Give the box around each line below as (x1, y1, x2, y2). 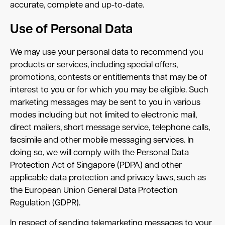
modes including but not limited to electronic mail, (10, 111, 197, 120)
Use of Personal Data (10, 23, 133, 37)
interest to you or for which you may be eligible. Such (10, 86, 208, 95)
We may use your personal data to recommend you (10, 48, 203, 57)
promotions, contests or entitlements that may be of (10, 73, 207, 82)
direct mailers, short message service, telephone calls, (10, 124, 210, 133)
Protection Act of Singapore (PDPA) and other (10, 161, 182, 170)
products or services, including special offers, (10, 61, 178, 70)
